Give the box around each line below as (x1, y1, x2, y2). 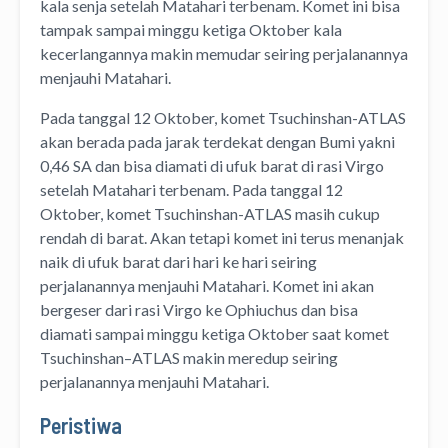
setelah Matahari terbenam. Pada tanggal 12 (40, 179, 343, 199)
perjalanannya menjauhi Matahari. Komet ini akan (40, 275, 374, 295)
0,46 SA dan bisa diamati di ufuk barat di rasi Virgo (40, 155, 384, 175)
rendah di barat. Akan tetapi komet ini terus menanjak (40, 227, 404, 247)
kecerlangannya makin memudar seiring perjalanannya (40, 43, 408, 63)
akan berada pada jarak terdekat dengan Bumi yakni (40, 131, 395, 151)
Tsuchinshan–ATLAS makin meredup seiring (40, 347, 338, 367)
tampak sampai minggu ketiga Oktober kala (40, 19, 342, 39)
